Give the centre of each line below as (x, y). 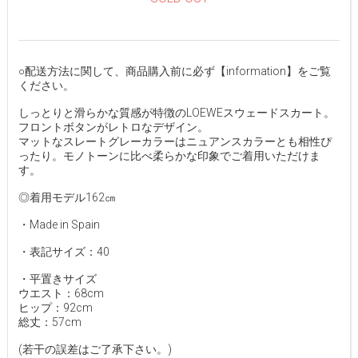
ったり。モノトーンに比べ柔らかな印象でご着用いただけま (169, 156)
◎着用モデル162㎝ (67, 198)
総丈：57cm (50, 322)
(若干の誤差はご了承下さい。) (95, 350)
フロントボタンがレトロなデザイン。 (113, 127)
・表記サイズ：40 (64, 252)
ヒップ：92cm (55, 308)
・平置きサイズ (57, 279)
